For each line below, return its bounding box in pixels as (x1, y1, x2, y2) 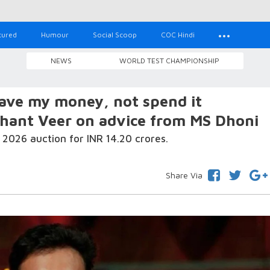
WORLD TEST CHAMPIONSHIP (119, 56, 219, 65)
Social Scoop (93, 30, 137, 39)
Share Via (165, 170, 202, 180)
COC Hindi (161, 30, 195, 39)
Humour (41, 30, 69, 39)
